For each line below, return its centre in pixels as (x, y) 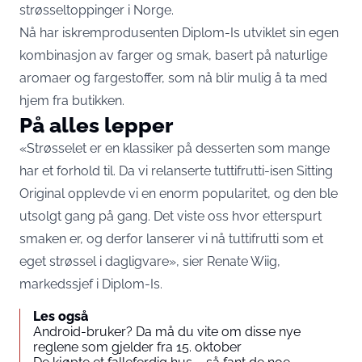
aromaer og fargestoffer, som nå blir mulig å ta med (173, 78)
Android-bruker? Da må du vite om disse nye (167, 332)
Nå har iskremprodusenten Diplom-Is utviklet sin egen (179, 33)
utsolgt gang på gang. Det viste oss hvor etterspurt (170, 217)
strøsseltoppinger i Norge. (97, 11)
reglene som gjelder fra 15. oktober (137, 347)
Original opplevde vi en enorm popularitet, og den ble (179, 194)
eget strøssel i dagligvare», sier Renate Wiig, (150, 262)
